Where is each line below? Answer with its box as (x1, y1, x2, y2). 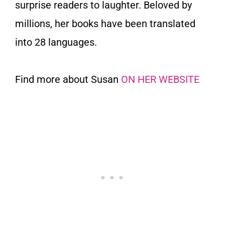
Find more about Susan (15, 73, 121, 85)
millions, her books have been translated (15, 17, 195, 30)
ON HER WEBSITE (121, 73, 199, 85)
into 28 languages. (15, 36, 99, 48)
